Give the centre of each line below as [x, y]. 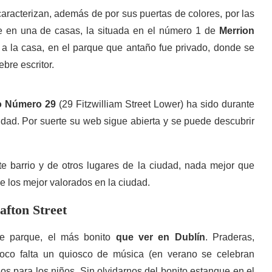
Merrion [236, 31]
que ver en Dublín [160, 237]
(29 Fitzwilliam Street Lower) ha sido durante [155, 104]
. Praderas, [229, 237]
